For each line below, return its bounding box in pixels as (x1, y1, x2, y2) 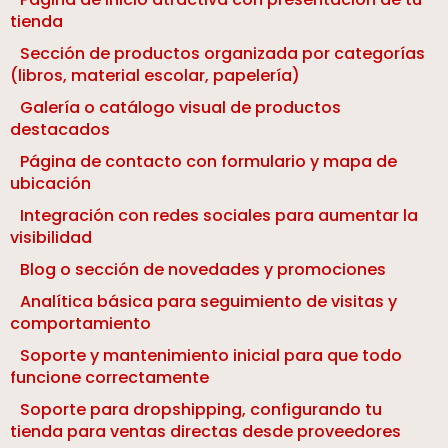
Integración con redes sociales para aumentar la (20, 204, 418, 228)
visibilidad (10, 226, 92, 250)
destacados (10, 118, 110, 142)
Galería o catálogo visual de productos (20, 96, 341, 120)
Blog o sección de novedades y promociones (20, 258, 386, 282)
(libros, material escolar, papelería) (10, 64, 300, 88)
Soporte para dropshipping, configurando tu (20, 398, 382, 422)
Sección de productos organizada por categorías (20, 42, 425, 66)
